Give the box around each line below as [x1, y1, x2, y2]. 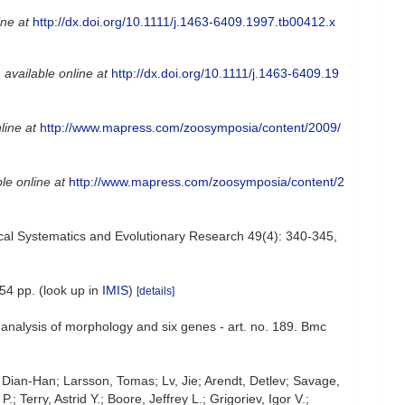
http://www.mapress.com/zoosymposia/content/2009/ [40, 119, 341, 135]
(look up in [35, 282, 102, 297]
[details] [137, 284, 174, 297]
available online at [5, 65, 108, 80]
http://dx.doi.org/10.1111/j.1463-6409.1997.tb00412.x [33, 14, 335, 29]
